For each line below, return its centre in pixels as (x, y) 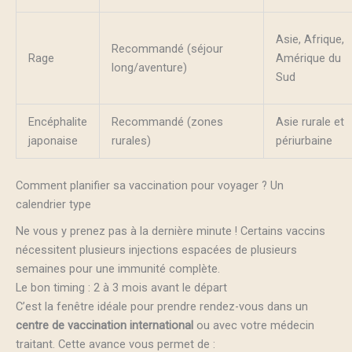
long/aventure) (149, 67)
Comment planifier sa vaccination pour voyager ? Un (150, 185)
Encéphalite (57, 121)
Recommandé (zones (167, 121)
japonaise (53, 140)
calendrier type (53, 204)
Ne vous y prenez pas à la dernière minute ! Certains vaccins (170, 231)
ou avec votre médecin (254, 325)
